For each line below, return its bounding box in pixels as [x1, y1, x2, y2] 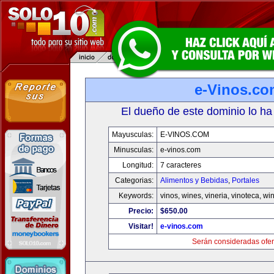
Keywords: [118, 191, 154, 200]
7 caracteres [160, 161, 201, 169]
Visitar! [128, 222, 154, 231]
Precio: [128, 207, 154, 215]
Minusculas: [113, 146, 154, 154]
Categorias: [114, 176, 154, 185]
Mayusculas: [111, 130, 154, 139]
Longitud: [122, 161, 154, 169]
